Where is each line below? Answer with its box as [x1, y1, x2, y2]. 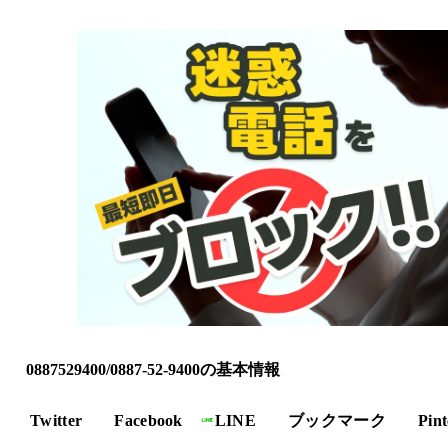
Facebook [114, 411, 183, 429]
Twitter [30, 411, 83, 429]
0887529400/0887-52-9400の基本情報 [26, 360, 280, 378]
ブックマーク [288, 411, 387, 429]
